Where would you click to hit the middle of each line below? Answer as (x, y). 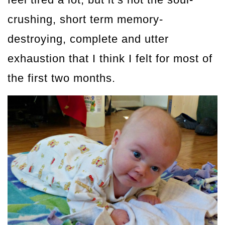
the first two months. (62, 78)
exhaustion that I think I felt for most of (110, 59)
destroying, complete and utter (88, 39)
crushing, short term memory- (85, 20)
